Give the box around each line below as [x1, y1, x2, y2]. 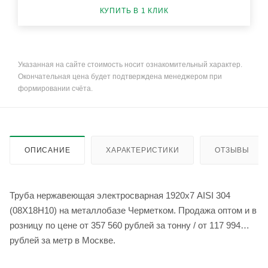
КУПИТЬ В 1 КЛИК [99, 6, 169, 15]
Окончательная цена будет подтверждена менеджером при [18, 72, 222, 81]
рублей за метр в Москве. [10, 235, 115, 246]
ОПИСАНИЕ [25, 146, 71, 155]
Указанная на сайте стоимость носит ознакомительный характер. [18, 60, 242, 69]
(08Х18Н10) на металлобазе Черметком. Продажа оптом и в [10, 205, 257, 216]
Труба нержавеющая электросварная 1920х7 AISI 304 [10, 190, 230, 201]
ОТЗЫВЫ [215, 146, 250, 155]
